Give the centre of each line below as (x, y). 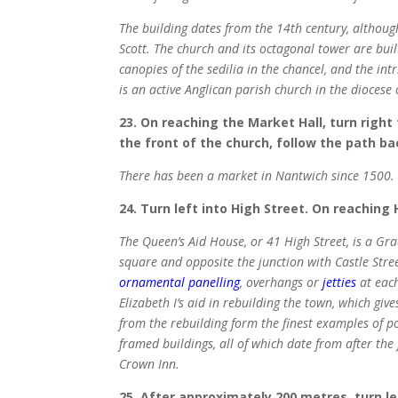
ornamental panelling (180, 283)
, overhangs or (282, 283)
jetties (340, 283)
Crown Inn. (150, 364)
